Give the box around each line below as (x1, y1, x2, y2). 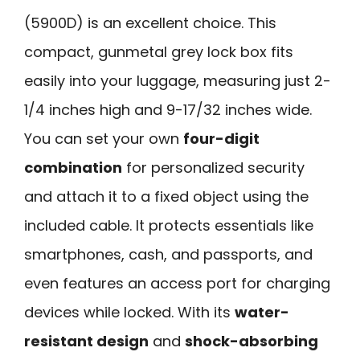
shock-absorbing (185, 330, 318, 351)
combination (24, 157, 122, 178)
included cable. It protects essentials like (24, 215, 313, 235)
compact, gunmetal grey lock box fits (24, 41, 293, 62)
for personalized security (122, 157, 305, 178)
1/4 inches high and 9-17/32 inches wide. (24, 99, 312, 120)
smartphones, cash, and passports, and (24, 243, 313, 264)
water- (235, 301, 289, 322)
